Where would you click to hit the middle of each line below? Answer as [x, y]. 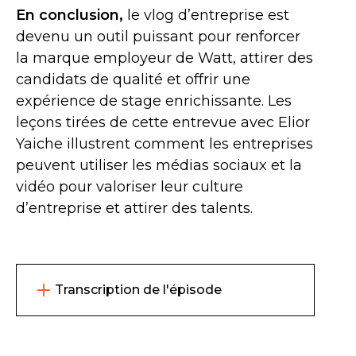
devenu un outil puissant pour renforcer [158, 37]
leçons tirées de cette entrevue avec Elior [163, 122]
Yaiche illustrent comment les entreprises [164, 144]
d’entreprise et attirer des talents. [134, 208]
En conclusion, [70, 15]
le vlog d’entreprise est [206, 15]
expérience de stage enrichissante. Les [154, 101]
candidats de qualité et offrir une [133, 79]
